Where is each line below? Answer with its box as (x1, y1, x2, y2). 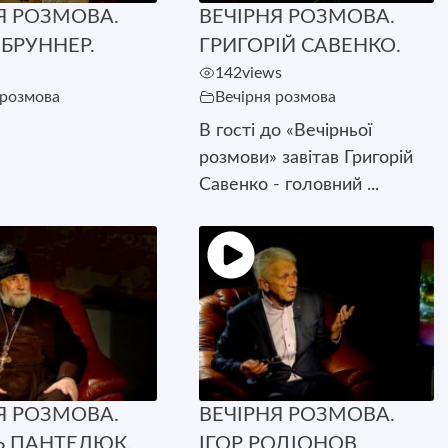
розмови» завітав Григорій (199, 148, 414, 167)
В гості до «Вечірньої (199, 121, 373, 140)
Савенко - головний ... (199, 175, 380, 194)
